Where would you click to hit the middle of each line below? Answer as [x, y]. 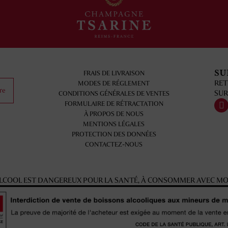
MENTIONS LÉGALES [114, 124]
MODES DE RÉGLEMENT [114, 83]
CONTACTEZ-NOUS [114, 144]
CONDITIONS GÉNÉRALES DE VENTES [114, 93]
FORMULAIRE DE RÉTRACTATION [114, 103]
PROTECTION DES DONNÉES [114, 134]
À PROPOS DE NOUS [114, 113]
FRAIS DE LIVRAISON [114, 73]
